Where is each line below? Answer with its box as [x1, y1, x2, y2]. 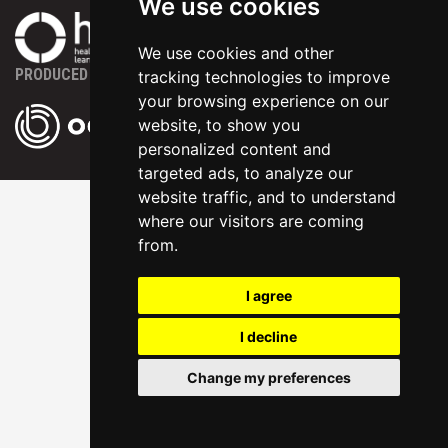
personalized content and [137, 139, 331, 159]
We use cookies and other [137, 43, 334, 63]
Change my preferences [186, 369, 351, 386]
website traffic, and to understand [137, 187, 396, 207]
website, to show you [137, 115, 300, 135]
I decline [240, 328, 298, 345]
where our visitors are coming [137, 211, 364, 231]
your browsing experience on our [137, 91, 389, 111]
